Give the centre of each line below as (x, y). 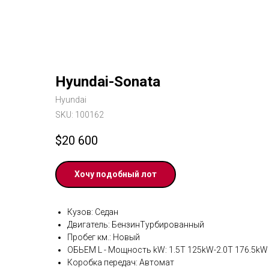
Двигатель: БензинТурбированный (136, 225)
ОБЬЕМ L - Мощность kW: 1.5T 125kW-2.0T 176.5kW (168, 250)
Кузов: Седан (93, 212)
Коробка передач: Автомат (121, 263)
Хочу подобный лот (116, 174)
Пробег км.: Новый (104, 237)
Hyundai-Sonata (108, 82)
